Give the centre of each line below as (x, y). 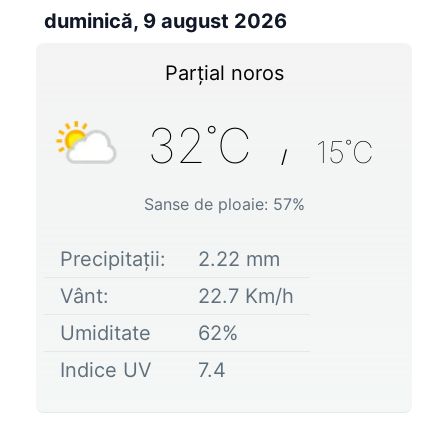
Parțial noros (224, 72)
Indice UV (106, 369)
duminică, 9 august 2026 (165, 20)
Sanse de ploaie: (208, 203)
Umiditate (105, 332)
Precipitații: (113, 258)
